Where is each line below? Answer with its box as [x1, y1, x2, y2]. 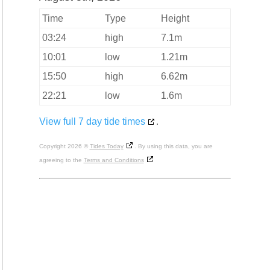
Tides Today [89, 143, 124, 150]
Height [160, 13, 189, 24]
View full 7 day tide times [39, 116, 145, 127]
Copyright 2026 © [39, 143, 90, 150]
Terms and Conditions [83, 157, 144, 164]
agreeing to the [39, 157, 84, 164]
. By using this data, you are [134, 143, 213, 150]
